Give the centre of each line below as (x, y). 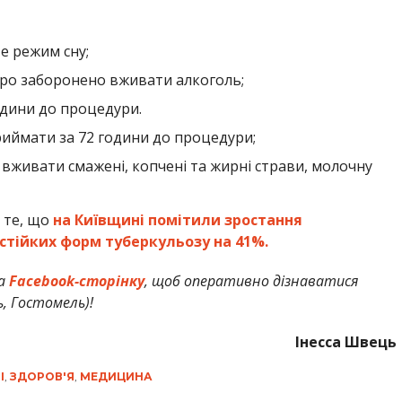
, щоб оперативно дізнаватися (251, 280)
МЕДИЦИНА (116, 376)
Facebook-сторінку (76, 280)
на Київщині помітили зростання (177, 219)
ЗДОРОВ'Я (42, 376)
